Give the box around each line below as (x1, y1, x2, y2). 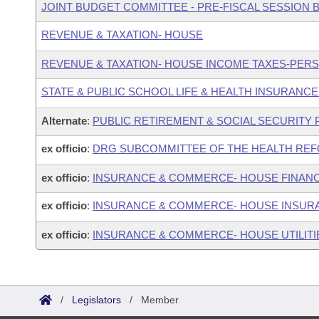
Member (141, 294, 179, 305)
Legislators (72, 294, 121, 305)
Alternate (41, 115, 87, 127)
